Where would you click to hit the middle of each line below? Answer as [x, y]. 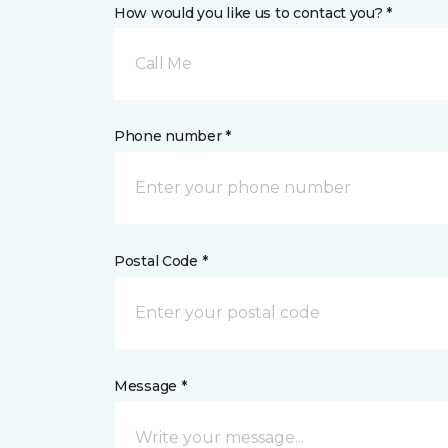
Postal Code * [161, 261]
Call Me [163, 63]
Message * [150, 386]
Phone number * [173, 136]
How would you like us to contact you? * [253, 13]
